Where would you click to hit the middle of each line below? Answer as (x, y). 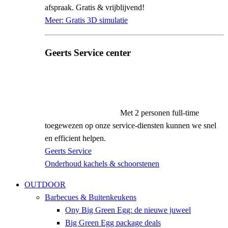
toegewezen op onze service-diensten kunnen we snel (131, 126)
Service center (101, 52)
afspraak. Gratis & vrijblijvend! (95, 7)
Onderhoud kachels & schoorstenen (102, 164)
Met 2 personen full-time (160, 113)
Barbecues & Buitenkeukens (91, 197)
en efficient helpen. (75, 138)
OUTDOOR (45, 185)
